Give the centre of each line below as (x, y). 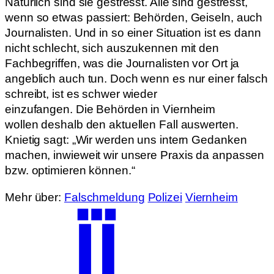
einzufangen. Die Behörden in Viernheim (110, 109)
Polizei (165, 197)
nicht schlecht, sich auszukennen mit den (112, 48)
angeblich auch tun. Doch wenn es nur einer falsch (137, 79)
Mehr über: (35, 197)
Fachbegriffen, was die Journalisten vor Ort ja (122, 64)
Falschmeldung (104, 197)
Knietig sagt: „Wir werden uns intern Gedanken (126, 140)
